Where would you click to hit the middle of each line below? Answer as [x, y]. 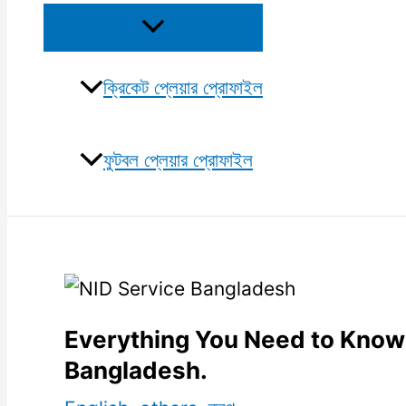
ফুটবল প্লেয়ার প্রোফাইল [178, 160]
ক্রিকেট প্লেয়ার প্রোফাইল [183, 87]
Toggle [171, 45]
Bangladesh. [136, 370]
